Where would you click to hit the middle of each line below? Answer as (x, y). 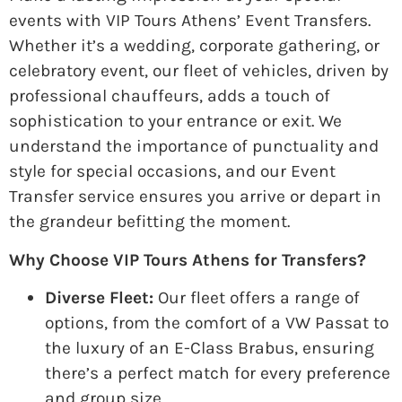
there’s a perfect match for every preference (218, 373)
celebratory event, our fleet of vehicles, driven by (199, 71)
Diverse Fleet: (99, 298)
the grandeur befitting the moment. (149, 222)
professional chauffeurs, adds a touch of (170, 96)
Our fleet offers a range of (257, 298)
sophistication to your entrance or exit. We (175, 121)
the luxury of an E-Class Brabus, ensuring (210, 348)
